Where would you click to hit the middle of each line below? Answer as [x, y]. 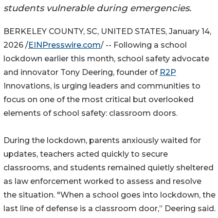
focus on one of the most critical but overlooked [99, 100]
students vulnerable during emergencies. [97, 8]
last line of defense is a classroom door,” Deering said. [109, 209]
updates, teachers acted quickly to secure [86, 154]
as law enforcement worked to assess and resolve [102, 182]
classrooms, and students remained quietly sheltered [109, 168]
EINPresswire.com [64, 45]
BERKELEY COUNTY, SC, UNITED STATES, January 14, [107, 32]
